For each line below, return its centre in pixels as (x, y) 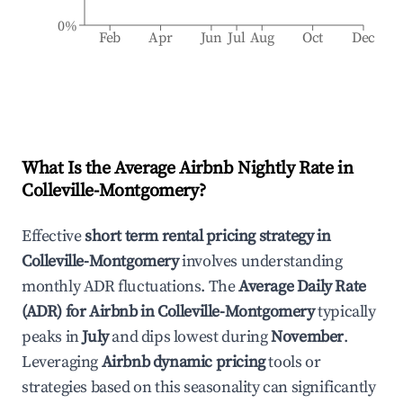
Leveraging (60, 362)
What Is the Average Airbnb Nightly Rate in (188, 169)
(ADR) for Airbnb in (90, 312)
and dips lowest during (190, 337)
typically (345, 312)
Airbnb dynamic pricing (183, 362)
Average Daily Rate (302, 287)
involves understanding (260, 261)
